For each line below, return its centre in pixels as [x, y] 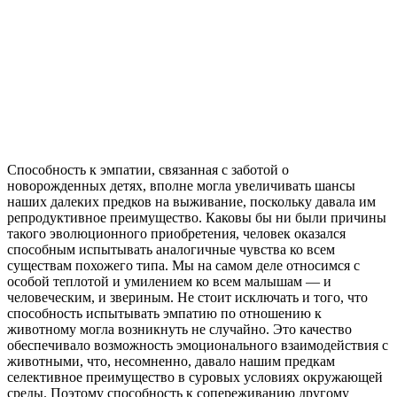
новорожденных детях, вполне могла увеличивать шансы [181, 185]
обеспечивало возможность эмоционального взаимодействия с [198, 345]
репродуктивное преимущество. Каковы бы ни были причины [197, 217]
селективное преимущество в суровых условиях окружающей [195, 377]
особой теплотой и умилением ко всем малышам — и [169, 281]
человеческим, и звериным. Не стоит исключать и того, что [187, 297]
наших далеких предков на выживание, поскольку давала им [191, 201]
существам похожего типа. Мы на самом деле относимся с [183, 265]
